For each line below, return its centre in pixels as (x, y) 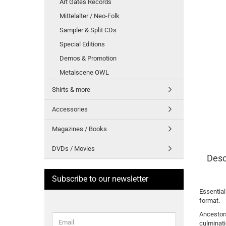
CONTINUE (68, 216)
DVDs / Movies (73, 149)
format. (209, 201)
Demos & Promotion (88, 58)
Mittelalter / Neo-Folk (90, 16)
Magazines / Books (79, 129)
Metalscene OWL (84, 72)
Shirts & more (71, 90)
